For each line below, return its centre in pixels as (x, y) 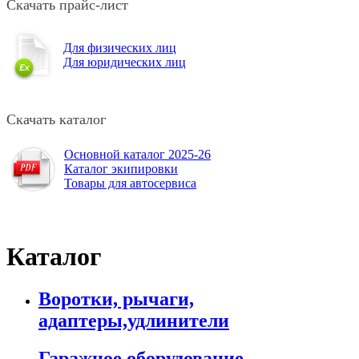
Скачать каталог (56, 120)
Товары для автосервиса (130, 184)
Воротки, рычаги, (116, 299)
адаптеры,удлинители (134, 321)
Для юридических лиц (125, 63)
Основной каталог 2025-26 (137, 155)
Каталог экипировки (121, 169)
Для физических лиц (120, 48)
